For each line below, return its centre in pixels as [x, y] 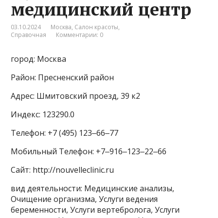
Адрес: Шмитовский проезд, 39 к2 [76, 96]
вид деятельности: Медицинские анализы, [93, 188]
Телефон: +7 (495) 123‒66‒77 [65, 133]
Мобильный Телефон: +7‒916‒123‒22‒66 [89, 151]
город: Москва [39, 59]
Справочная [29, 35]
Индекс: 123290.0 [43, 114]
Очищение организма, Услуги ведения [84, 199]
